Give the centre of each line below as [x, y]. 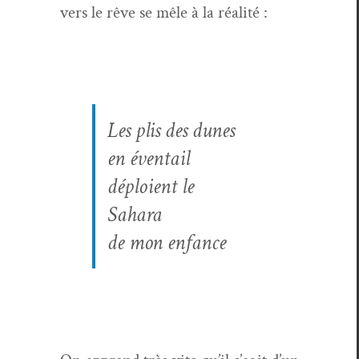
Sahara [135, 214]
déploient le [151, 186]
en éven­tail [149, 158]
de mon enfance [167, 242]
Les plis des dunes [171, 130]
